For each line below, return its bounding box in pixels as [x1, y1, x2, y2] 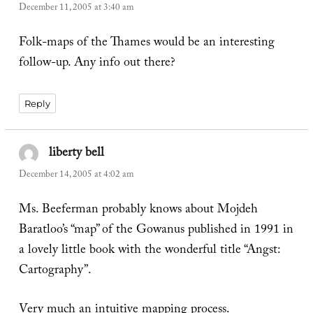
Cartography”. [18, 260, 92, 282]
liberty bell [49, 143, 105, 165]
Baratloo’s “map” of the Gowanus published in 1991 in [18, 219, 293, 242]
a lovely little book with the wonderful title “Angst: [18, 240, 280, 262]
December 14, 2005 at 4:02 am [18, 167, 133, 183]
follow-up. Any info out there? [18, 53, 175, 75]
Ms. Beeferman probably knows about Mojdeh [18, 199, 258, 221]
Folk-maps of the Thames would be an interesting [18, 33, 275, 55]
